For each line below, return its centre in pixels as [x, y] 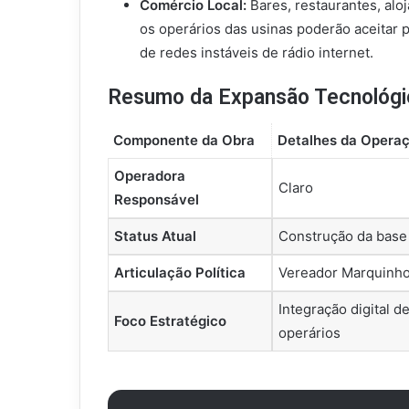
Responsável [157, 199]
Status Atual [155, 236]
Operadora [150, 175]
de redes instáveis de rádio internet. [257, 53]
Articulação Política [180, 272]
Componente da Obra [184, 140]
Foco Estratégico [170, 320]
